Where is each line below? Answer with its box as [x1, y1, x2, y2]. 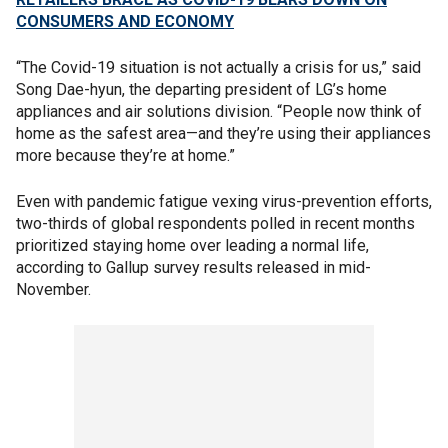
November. [16, 280, 91, 299]
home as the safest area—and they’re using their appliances [16, 124, 431, 143]
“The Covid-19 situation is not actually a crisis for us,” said [16, 58, 421, 77]
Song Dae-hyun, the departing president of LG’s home [16, 80, 387, 99]
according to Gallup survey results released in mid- [16, 258, 371, 277]
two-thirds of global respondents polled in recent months [16, 214, 415, 233]
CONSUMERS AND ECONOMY [16, 12, 234, 31]
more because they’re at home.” [16, 146, 235, 165]
